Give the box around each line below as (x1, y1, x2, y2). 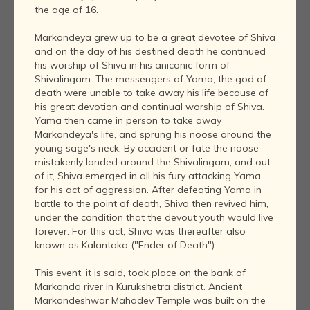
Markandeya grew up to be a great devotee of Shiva (35, 31, 275, 44)
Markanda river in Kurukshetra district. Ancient (35, 280, 242, 293)
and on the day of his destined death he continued (35, 45, 266, 58)
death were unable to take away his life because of (35, 86, 268, 100)
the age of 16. (35, 3, 98, 17)
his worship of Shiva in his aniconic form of (35, 59, 230, 72)
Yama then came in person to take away (35, 114, 221, 127)
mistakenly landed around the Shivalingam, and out (35, 156, 271, 169)
